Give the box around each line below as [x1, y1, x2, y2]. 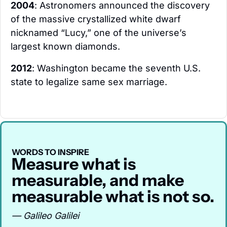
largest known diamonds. [11, 41, 120, 52]
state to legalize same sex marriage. [11, 77, 167, 88]
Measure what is [12, 154, 136, 174]
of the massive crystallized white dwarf [11, 14, 181, 25]
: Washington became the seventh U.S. [32, 63, 201, 74]
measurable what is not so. [12, 186, 214, 207]
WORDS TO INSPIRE [12, 147, 89, 158]
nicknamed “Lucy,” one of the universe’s [11, 27, 186, 39]
